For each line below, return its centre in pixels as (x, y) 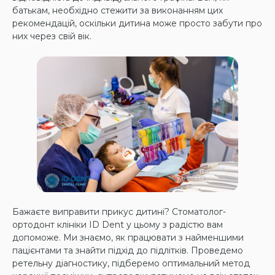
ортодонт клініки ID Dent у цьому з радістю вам (118, 225)
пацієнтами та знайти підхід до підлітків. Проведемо (128, 251)
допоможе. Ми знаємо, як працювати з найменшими (128, 238)
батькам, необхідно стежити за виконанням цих (118, 11)
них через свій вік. (52, 37)
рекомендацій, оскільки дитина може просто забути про (137, 24)
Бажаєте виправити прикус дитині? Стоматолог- (119, 212)
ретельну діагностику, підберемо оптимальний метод (131, 264)
